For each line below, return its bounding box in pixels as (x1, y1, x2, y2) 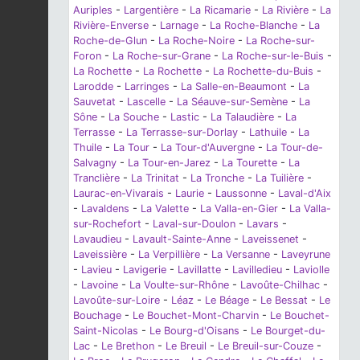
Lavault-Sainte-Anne (133, 232, 231, 245)
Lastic (170, 110, 199, 123)
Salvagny (73, 156, 117, 169)
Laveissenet (242, 232, 299, 245)
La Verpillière (138, 247, 200, 260)
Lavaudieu (73, 232, 121, 245)
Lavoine (81, 278, 118, 291)
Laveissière (73, 247, 127, 260)
